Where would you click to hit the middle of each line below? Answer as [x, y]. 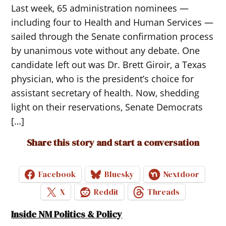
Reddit [106, 192]
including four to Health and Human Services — [112, 22]
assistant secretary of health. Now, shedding [105, 93]
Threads [163, 192]
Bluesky [119, 174]
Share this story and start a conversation [113, 142]
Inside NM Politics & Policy [67, 214]
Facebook [57, 174]
